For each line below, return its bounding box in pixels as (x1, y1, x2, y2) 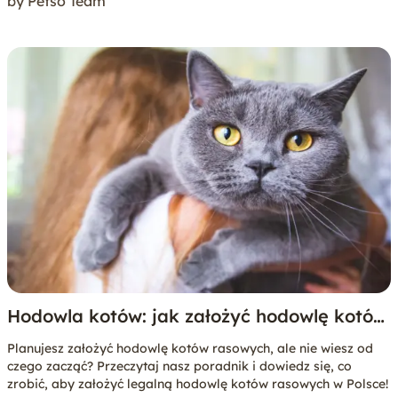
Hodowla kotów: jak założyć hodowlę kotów (7, 305, 387, 328)
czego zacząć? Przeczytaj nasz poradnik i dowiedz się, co (7, 358, 352, 375)
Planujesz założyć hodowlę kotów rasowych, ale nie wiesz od (7, 340, 373, 357)
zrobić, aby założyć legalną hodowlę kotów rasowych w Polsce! (7, 376, 388, 393)
